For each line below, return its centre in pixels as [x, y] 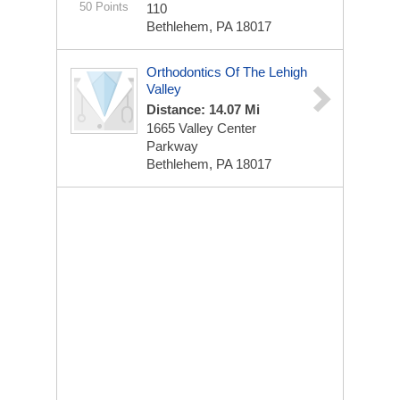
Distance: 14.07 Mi [203, 109]
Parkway [172, 146]
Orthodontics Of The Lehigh [227, 72]
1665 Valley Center [201, 128]
